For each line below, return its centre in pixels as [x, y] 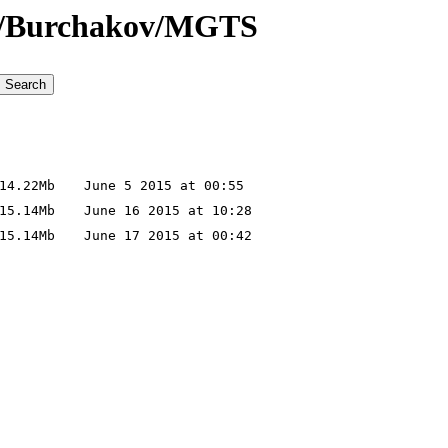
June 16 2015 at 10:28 [160, 211]
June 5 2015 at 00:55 [156, 186]
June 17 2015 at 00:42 [160, 236]
